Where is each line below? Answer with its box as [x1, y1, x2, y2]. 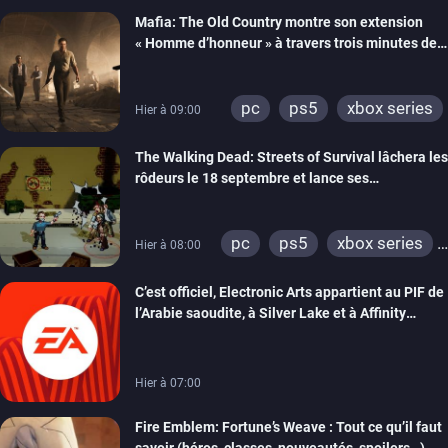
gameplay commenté [135, 56, 269, 73]
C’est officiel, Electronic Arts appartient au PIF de [135, 284, 444, 301]
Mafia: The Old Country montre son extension [135, 14, 423, 31]
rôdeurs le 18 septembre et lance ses [135, 170, 369, 187]
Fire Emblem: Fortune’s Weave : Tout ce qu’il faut [135, 419, 442, 436]
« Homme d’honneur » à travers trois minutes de [135, 35, 437, 52]
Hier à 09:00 [135, 103, 201, 118]
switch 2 [310, 260, 374, 281]
